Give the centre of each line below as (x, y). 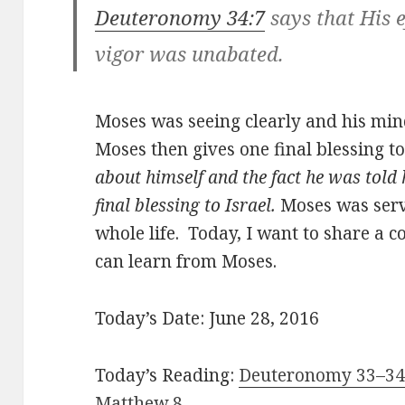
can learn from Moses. (186, 262)
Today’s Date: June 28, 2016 (207, 319)
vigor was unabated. (190, 54)
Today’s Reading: (167, 376)
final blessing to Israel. (186, 206)
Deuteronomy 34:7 (180, 18)
